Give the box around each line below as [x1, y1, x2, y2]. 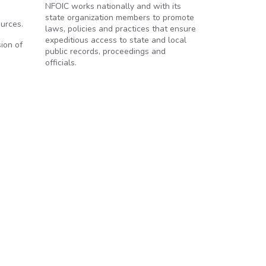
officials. [45, 57, 77, 68]
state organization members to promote [45, 12, 194, 23]
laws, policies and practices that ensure [45, 23, 196, 34]
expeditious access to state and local [45, 34, 186, 46]
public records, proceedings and [45, 46, 166, 57]
